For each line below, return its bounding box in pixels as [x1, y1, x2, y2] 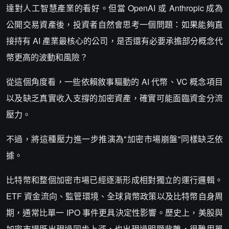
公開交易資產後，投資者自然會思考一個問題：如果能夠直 [6, 18, 223, 30]
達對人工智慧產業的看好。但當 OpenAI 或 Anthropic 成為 [6, 2, 223, 14]
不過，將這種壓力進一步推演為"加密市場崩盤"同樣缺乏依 [6, 133, 223, 145]
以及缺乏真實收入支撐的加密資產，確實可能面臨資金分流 [6, 92, 223, 104]
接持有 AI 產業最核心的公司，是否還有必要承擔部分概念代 [6, 35, 223, 47]
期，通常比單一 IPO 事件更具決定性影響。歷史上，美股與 [6, 207, 223, 218]
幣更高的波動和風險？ [6, 51, 88, 63]
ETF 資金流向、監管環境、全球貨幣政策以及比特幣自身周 [6, 190, 223, 202]
